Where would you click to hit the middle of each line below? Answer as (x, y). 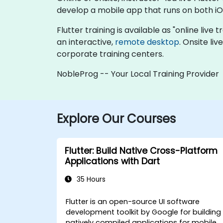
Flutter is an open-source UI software (133, 201)
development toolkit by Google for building (144, 212)
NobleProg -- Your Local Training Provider (138, 74)
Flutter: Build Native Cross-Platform (141, 151)
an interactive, (86, 42)
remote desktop (147, 42)
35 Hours (90, 179)
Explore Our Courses (116, 118)
